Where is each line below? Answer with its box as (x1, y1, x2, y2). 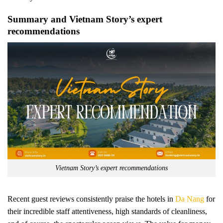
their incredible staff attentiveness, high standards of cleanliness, (7, 207, 207, 216)
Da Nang (175, 194, 204, 203)
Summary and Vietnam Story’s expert (7, 14, 162, 25)
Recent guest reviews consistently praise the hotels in (7, 194, 175, 203)
